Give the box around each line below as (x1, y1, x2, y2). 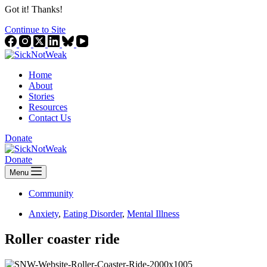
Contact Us (29, 112, 71, 123)
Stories (29, 91, 54, 101)
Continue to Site (5, 24, 66, 35)
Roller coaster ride (5, 231, 120, 247)
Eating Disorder (63, 208, 122, 219)
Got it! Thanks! (5, 4, 63, 14)
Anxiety (29, 208, 58, 219)
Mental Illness (127, 208, 179, 219)
